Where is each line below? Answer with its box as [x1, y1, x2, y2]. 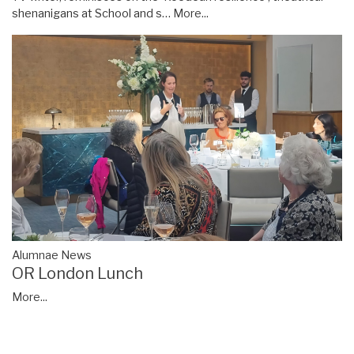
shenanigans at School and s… [12, 6, 173, 21]
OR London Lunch [12, 263, 143, 283]
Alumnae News [12, 247, 92, 262]
